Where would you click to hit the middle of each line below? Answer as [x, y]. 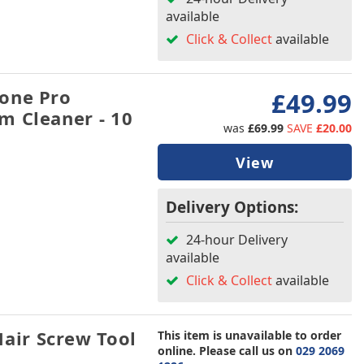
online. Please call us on [226, 351]
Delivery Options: [232, 207]
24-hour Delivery [235, 240]
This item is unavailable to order [249, 335]
